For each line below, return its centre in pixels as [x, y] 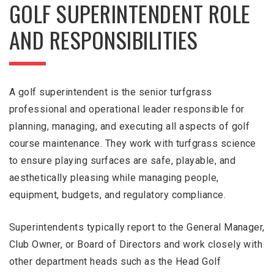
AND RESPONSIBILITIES [104, 39]
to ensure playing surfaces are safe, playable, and [123, 161]
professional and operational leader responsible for [127, 109]
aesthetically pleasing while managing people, [114, 178]
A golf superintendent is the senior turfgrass [111, 92]
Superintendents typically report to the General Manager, [137, 227]
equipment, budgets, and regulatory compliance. [118, 195]
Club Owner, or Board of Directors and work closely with [136, 244]
